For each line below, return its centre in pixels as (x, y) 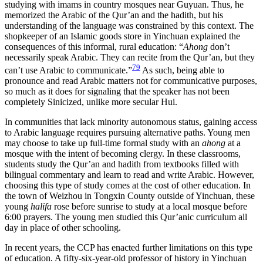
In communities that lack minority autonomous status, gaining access (131, 122)
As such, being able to (182, 70)
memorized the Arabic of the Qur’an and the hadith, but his (114, 15)
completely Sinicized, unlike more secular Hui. (91, 102)
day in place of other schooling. (63, 228)
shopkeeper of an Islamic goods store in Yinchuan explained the (122, 36)
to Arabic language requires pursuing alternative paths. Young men (127, 133)
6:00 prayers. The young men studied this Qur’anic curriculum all (126, 217)
